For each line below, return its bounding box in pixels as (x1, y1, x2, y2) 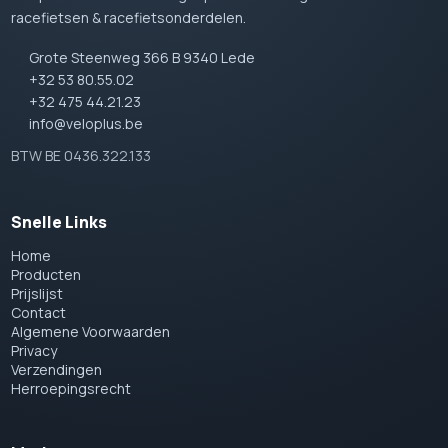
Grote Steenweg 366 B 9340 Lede (29, 48, 256, 68)
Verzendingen (11, 360, 103, 380)
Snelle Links (11, 211, 108, 234)
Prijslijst (11, 284, 64, 304)
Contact (11, 303, 67, 323)
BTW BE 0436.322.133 (11, 146, 152, 166)
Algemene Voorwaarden (11, 322, 171, 342)
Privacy (11, 341, 58, 361)
